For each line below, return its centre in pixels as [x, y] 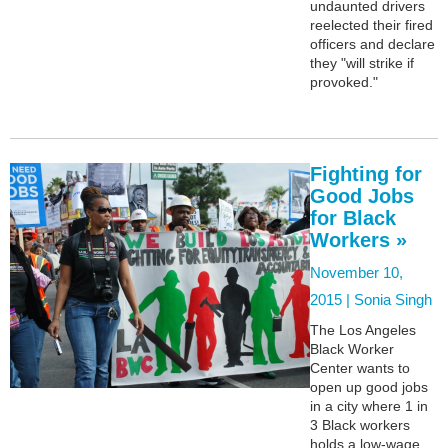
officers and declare [372, 43]
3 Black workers [360, 424]
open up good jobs [369, 386]
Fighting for [366, 173]
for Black [353, 217]
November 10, [356, 272]
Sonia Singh [393, 299]
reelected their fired [371, 24]
